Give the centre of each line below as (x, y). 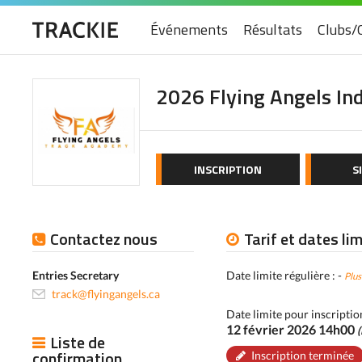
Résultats (273, 29)
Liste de (78, 342)
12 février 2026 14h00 (292, 329)
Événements (189, 29)
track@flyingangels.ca (106, 294)
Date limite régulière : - (285, 275)
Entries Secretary (76, 275)
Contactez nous (104, 239)
